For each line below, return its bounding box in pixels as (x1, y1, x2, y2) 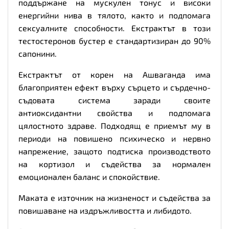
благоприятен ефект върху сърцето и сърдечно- (18, 82, 211, 92)
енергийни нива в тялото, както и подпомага (18, 10, 211, 20)
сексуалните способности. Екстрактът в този (18, 22, 211, 33)
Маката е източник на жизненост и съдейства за (18, 192, 211, 202)
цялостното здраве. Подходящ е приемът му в (18, 120, 211, 130)
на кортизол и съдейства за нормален (18, 158, 211, 169)
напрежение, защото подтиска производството (18, 146, 211, 156)
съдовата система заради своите (18, 95, 211, 105)
